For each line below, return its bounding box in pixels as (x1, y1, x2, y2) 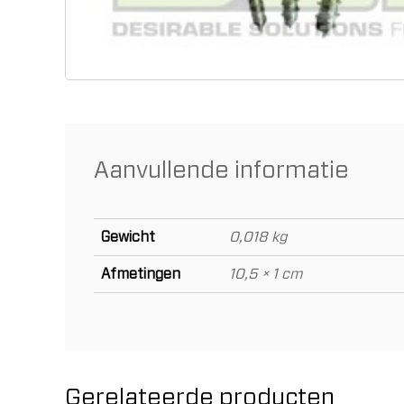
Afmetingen (101, 266, 180, 281)
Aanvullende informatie (94, 158, 349, 182)
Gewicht (101, 229, 155, 244)
